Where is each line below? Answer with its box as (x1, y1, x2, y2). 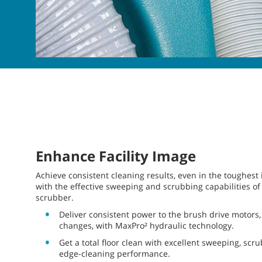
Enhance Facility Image (36, 146, 196, 166)
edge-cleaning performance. (59, 247, 170, 259)
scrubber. (36, 191, 74, 203)
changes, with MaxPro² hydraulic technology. (59, 219, 234, 231)
